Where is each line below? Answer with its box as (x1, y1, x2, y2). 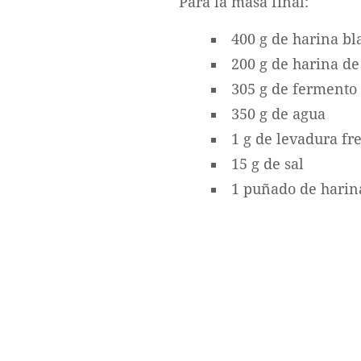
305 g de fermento (231, 81, 357, 98)
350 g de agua (231, 106, 326, 122)
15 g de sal (231, 156, 304, 172)
